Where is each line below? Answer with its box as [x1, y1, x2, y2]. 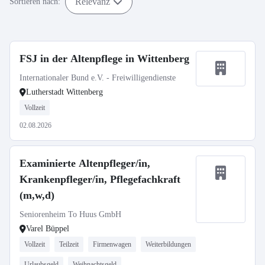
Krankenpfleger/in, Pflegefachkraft [20, 173, 180, 185]
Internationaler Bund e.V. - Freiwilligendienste [20, 73, 176, 82]
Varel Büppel [26, 224, 69, 233]
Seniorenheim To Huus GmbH [20, 210, 121, 219]
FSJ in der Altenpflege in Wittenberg [20, 53, 189, 64]
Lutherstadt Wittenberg [26, 88, 103, 96]
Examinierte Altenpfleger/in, [20, 157, 150, 169]
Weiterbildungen [146, 240, 191, 248]
